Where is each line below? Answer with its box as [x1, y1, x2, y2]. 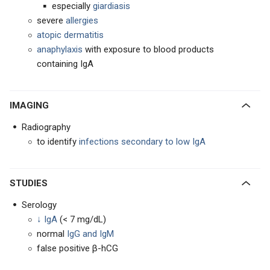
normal [37, 228, 67, 239]
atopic [37, 30, 61, 40]
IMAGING [12, 100, 49, 111]
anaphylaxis [37, 44, 83, 55]
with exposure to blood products [83, 44, 214, 55]
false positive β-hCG [37, 243, 118, 254]
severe [37, 15, 66, 26]
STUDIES [16, 178, 48, 189]
